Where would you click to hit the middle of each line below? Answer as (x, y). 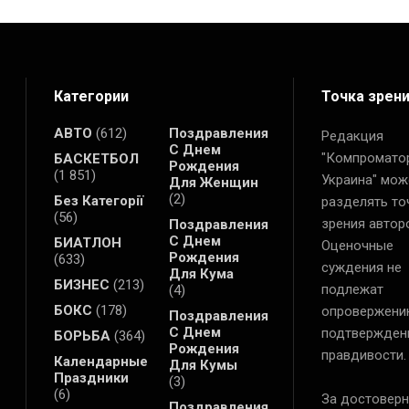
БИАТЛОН (88, 243)
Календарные (101, 362)
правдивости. (363, 356)
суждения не (361, 268)
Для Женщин (213, 183)
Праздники (91, 378)
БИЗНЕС (82, 285)
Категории (91, 97)
